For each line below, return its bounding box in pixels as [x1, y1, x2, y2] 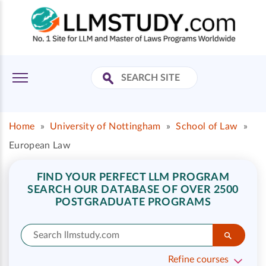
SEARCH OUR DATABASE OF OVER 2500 [27, 185, 239, 195]
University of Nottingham [49, 122, 161, 131]
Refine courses [168, 255, 229, 264]
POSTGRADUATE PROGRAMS [55, 197, 211, 208]
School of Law [176, 122, 238, 131]
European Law [9, 141, 71, 150]
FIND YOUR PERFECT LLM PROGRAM [36, 172, 230, 183]
